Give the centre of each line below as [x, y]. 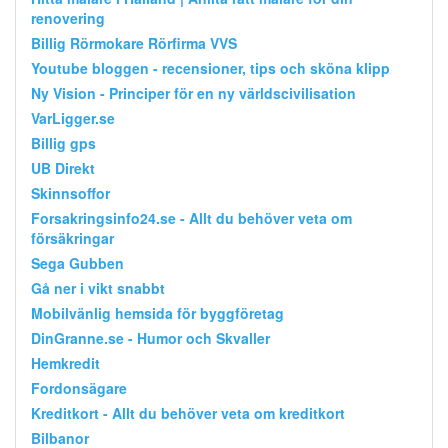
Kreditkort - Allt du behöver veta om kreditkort [188, 412]
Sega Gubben [77, 262]
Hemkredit [65, 362]
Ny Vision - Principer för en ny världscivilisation [193, 92]
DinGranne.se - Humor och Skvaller [150, 337]
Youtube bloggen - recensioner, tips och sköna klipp [210, 67]
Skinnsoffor [70, 192]
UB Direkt [63, 167]
